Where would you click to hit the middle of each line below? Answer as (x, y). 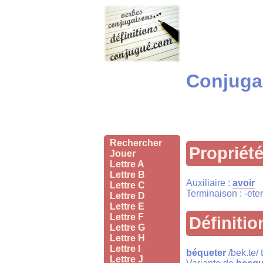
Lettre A (127, 164)
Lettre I (125, 249)
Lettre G (127, 227)
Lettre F (127, 217)
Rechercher (136, 143)
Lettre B (127, 175)
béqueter (206, 253)
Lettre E (127, 206)
